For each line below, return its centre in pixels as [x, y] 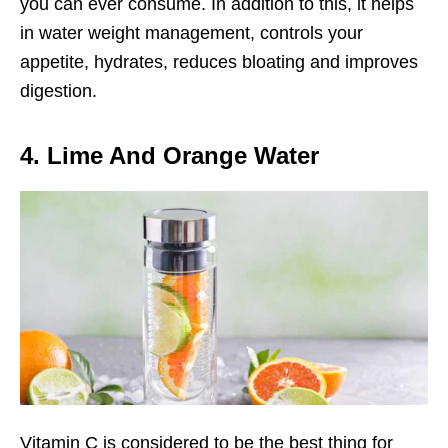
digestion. [58, 90]
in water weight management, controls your [191, 32]
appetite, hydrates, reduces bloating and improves [219, 61]
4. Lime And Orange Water [169, 155]
